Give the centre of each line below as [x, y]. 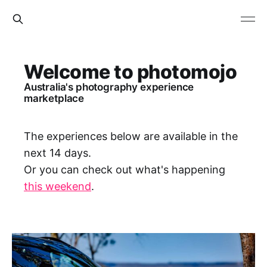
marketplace [54, 98]
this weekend [58, 186]
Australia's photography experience [109, 87]
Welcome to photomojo [131, 72]
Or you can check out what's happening [125, 170]
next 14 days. [58, 153]
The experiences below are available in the [131, 136]
